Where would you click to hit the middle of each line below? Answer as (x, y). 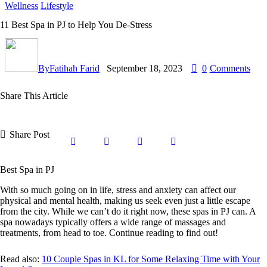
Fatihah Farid (74, 68)
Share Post (30, 135)
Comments (230, 68)
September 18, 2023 (145, 68)
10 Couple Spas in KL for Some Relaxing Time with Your (151, 259)
